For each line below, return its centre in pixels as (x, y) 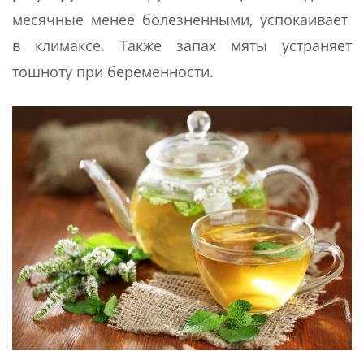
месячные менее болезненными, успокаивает (182, 19)
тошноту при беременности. (113, 71)
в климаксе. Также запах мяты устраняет (182, 45)
